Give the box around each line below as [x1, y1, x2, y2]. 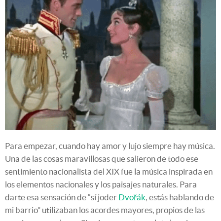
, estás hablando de [146, 192, 214, 202]
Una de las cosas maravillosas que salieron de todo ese [5, 153, 198, 163]
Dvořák [118, 192, 146, 202]
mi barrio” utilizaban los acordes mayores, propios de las [5, 205, 205, 215]
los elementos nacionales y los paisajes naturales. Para [5, 179, 197, 189]
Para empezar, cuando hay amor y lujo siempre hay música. [5, 141, 215, 150]
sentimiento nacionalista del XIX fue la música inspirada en [5, 166, 213, 176]
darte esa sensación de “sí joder [5, 192, 118, 202]
